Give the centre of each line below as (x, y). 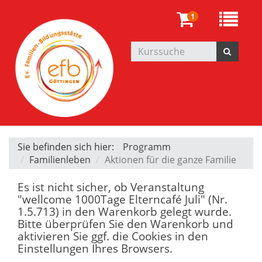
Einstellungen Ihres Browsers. (95, 248)
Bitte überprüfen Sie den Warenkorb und (125, 223)
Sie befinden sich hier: (66, 146)
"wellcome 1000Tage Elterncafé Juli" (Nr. (123, 199)
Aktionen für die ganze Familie (170, 159)
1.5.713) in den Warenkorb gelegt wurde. (125, 211)
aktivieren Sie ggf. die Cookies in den (113, 236)
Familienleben (60, 159)
